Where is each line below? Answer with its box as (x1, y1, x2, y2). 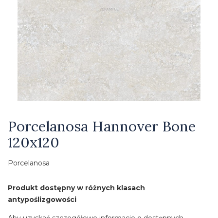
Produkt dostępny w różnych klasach (8, 183, 145, 193)
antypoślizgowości (8, 195, 76, 204)
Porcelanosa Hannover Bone (8, 117, 196, 136)
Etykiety (7, 110, 39, 120)
